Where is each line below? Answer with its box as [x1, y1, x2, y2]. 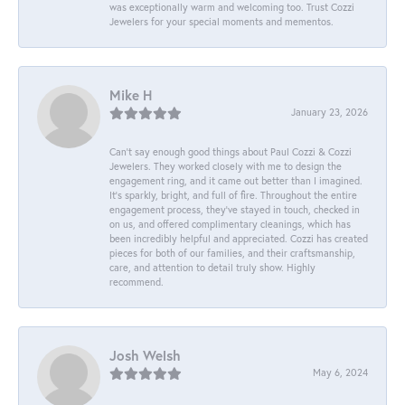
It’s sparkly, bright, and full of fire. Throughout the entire [109, 187, 357, 202]
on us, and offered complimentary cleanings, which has [109, 216, 351, 231]
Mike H [109, 85, 152, 104]
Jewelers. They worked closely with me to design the [109, 158, 342, 173]
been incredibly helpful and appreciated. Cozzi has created [109, 231, 368, 245]
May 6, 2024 [313, 364, 368, 379]
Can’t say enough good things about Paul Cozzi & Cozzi [109, 144, 352, 158]
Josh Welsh [109, 345, 181, 364]
